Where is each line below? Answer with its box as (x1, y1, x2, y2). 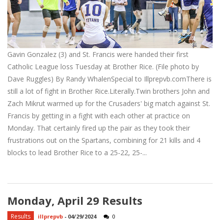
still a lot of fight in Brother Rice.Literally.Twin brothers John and (7, 86, 210, 96)
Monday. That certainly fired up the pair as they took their (7, 123, 190, 133)
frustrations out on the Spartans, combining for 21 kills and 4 (7, 136, 200, 145)
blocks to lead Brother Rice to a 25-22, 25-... (7, 148, 147, 158)
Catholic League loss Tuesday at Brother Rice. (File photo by (7, 62, 199, 72)
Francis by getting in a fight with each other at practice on (7, 111, 190, 121)
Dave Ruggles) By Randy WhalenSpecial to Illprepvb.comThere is (7, 74, 212, 84)
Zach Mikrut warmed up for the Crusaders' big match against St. (7, 99, 210, 109)
